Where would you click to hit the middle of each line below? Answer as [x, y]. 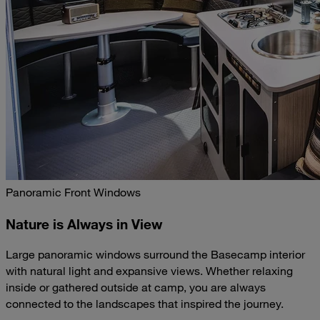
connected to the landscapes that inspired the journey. [145, 304]
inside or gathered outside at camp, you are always [136, 287]
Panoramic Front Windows [73, 192]
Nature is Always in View [84, 224]
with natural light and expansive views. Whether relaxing [149, 271]
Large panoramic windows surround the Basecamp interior [155, 255]
